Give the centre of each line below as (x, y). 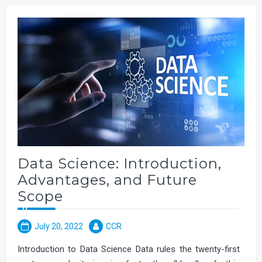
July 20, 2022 (59, 226)
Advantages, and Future (107, 180)
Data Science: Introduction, (120, 163)
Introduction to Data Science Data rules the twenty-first (129, 249)
